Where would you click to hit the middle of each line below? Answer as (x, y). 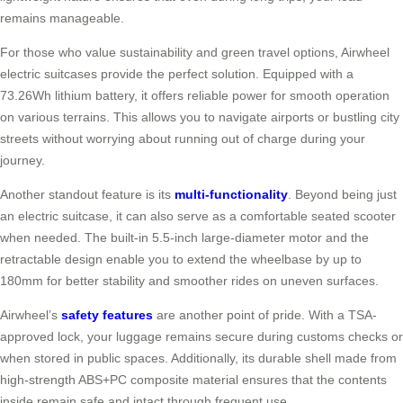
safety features (107, 315)
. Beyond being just (342, 195)
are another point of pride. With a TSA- (265, 315)
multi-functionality (231, 195)
